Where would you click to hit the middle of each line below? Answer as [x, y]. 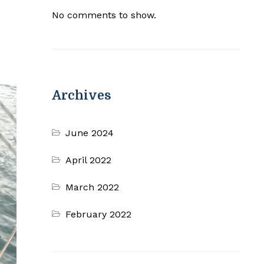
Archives [82, 96]
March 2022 [93, 187]
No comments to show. [104, 15]
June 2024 [90, 133]
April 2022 [89, 160]
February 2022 [99, 214]
